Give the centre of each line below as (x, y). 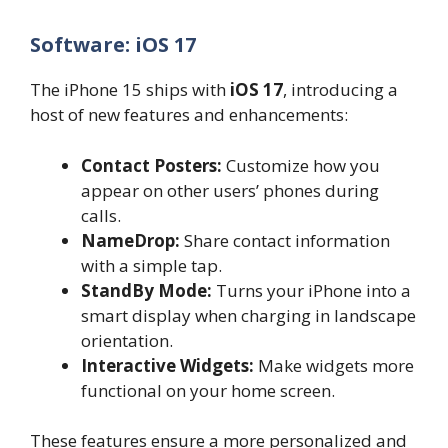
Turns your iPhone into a (311, 290)
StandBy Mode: (146, 290)
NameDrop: (130, 240)
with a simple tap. (151, 265)
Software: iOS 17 (113, 45)
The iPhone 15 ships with (130, 90)
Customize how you (301, 165)
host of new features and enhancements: (189, 115)
